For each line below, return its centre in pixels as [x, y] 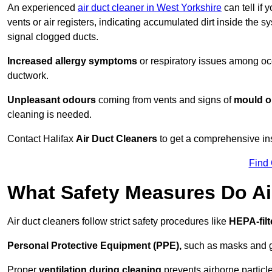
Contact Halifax [42, 139]
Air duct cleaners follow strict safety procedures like [118, 222]
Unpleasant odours [52, 100]
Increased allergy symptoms [72, 61]
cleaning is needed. [49, 115]
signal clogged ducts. [53, 37]
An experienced [42, 8]
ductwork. [28, 76]
